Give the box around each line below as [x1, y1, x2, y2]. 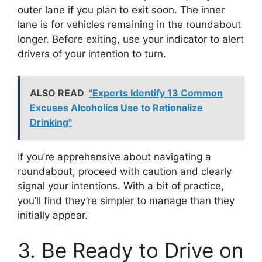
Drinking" [30, 116, 72, 129]
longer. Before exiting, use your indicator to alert [18, 33, 244, 45]
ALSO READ [30, 87, 84, 99]
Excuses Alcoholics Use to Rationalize [30, 102, 203, 114]
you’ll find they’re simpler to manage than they [18, 195, 235, 207]
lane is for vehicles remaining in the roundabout [18, 18, 241, 30]
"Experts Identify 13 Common [89, 87, 223, 99]
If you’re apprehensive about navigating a [18, 151, 211, 163]
